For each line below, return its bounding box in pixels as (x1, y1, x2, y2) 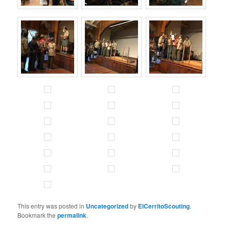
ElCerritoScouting (138, 201, 190, 211)
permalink (57, 210, 87, 220)
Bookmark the (17, 210, 58, 219)
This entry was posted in (17, 201, 86, 210)
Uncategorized (86, 201, 129, 211)
